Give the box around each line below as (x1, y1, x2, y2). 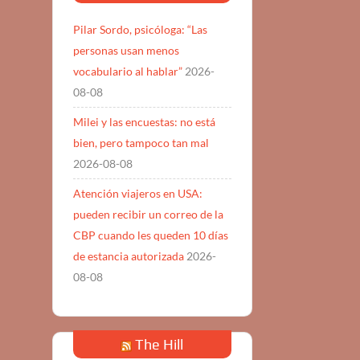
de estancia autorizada (72, 249, 184, 264)
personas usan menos (72, 43, 179, 58)
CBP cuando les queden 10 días (72, 228, 228, 243)
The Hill (135, 335, 184, 353)
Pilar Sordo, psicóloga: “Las (72, 22, 207, 37)
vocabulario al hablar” (72, 64, 182, 79)
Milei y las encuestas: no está (72, 115, 215, 129)
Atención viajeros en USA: (72, 186, 202, 201)
